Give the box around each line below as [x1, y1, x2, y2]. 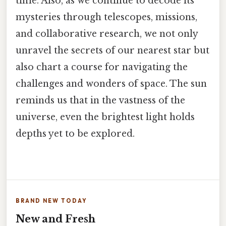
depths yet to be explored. [16, 128, 135, 139]
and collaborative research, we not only [16, 28, 198, 39]
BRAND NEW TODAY [16, 197, 87, 205]
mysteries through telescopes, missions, [16, 11, 197, 23]
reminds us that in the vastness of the [16, 94, 185, 106]
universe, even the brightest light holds [16, 111, 195, 123]
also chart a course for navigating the [16, 61, 188, 73]
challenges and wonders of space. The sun [16, 78, 207, 89]
